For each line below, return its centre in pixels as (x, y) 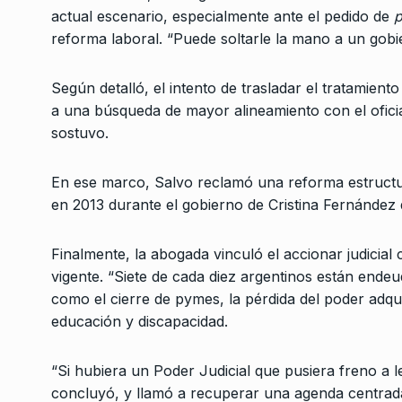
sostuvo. (80, 133)
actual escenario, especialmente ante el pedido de (223, 16)
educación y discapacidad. (140, 321)
